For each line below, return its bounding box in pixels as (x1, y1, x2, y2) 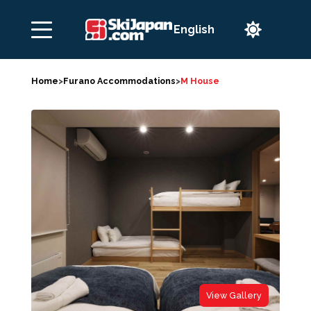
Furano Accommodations (62, 76, 176, 86)
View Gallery (206, 290, 262, 301)
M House (180, 76, 219, 86)
